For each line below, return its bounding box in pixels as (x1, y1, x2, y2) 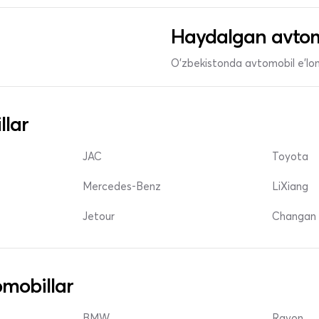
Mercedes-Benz (83, 179, 162, 194)
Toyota (272, 150, 309, 164)
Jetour (83, 209, 115, 224)
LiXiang (272, 179, 309, 194)
